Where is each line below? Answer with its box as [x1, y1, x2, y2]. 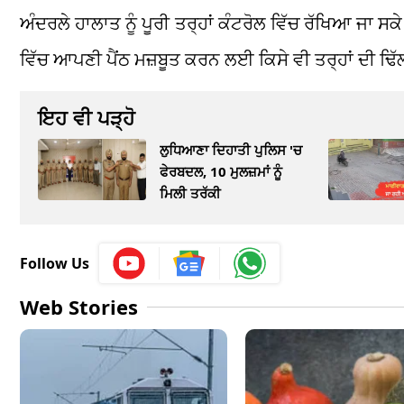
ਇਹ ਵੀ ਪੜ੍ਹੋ [38, 104, 135, 132]
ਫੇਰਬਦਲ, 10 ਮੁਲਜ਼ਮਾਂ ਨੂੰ [160, 162, 282, 181]
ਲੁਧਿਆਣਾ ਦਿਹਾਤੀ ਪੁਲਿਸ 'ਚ [160, 141, 302, 160]
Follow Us [20, 252, 89, 273]
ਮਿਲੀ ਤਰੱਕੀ [160, 184, 221, 203]
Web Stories [20, 292, 138, 320]
